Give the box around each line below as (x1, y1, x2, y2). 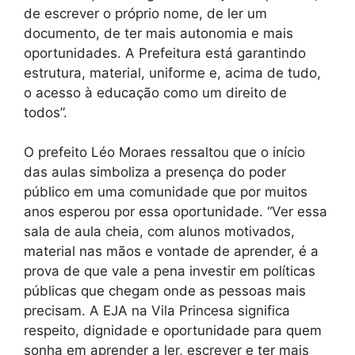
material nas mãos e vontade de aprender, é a (24, 243, 319, 260)
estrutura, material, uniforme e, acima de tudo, (24, 64, 321, 81)
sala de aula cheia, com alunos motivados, (24, 223, 295, 240)
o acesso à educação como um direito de (24, 84, 287, 101)
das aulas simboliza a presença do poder (24, 164, 286, 181)
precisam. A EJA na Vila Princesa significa (24, 303, 290, 319)
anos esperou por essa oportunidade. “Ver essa (24, 204, 327, 220)
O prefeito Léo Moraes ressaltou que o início (24, 144, 305, 161)
